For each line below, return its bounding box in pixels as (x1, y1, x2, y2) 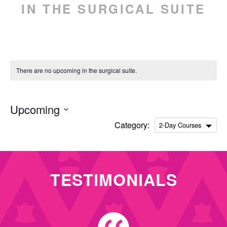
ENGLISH (27, 33, 56, 43)
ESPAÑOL (18, 46, 49, 55)
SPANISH (51, 46, 80, 55)
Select (10, 115, 28, 125)
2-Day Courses (159, 120, 201, 130)
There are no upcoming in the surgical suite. (16, 66, 137, 74)
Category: (115, 119, 149, 131)
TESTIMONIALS (50, 168, 177, 191)
